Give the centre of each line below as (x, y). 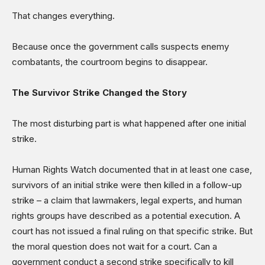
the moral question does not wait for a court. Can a (114, 246)
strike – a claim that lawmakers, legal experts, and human (127, 200)
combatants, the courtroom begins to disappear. (110, 62)
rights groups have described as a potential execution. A (126, 215)
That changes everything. (63, 15)
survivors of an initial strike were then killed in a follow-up (127, 185)
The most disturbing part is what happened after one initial (129, 123)
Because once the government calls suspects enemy (120, 46)
